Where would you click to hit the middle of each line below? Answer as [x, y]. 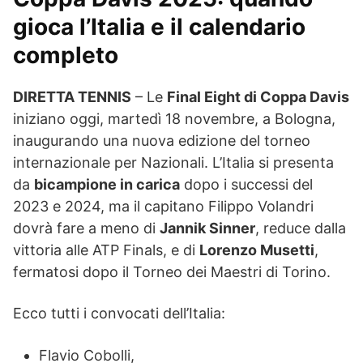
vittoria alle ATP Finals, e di [106, 250]
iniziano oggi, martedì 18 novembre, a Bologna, [174, 118]
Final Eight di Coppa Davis [258, 96]
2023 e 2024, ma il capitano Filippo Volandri [163, 206]
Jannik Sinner [207, 228]
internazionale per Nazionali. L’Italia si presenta [173, 162]
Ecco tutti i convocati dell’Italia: [119, 313]
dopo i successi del [246, 184]
